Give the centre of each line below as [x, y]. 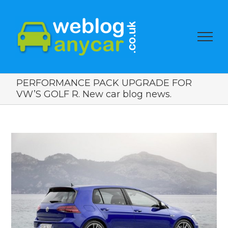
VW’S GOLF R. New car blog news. [94, 94]
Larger [24, 154]
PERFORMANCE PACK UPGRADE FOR [104, 83]
